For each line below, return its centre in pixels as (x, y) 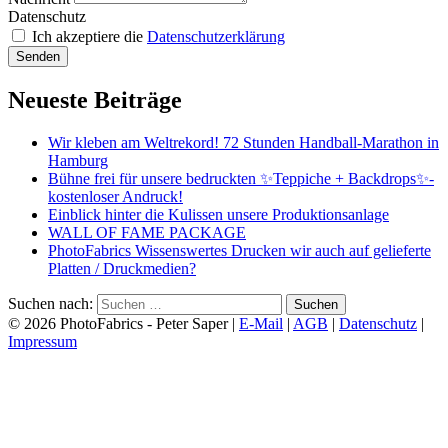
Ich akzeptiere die (89, 36)
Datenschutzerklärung (216, 36)
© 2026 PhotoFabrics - (82, 323)
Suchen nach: (50, 303)
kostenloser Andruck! (115, 196)
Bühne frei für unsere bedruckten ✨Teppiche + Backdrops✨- (241, 178)
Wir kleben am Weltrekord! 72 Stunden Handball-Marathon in (243, 142)
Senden (38, 56)
